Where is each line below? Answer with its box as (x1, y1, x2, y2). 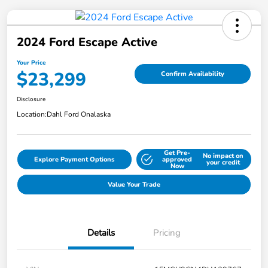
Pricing (153, 226, 181, 239)
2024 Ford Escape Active (17, 33, 157, 50)
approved (162, 154, 193, 164)
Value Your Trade (108, 179, 160, 189)
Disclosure (17, 95, 45, 103)
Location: (17, 109, 47, 119)
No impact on (202, 151, 243, 161)
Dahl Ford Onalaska (47, 109, 111, 119)
